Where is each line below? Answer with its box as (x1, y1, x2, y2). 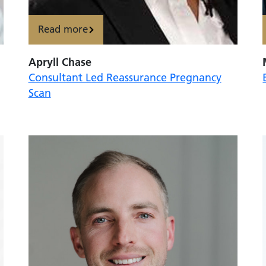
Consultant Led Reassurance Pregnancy (28, 70, 221, 84)
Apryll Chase (28, 55, 91, 69)
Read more (38, 23, 88, 36)
